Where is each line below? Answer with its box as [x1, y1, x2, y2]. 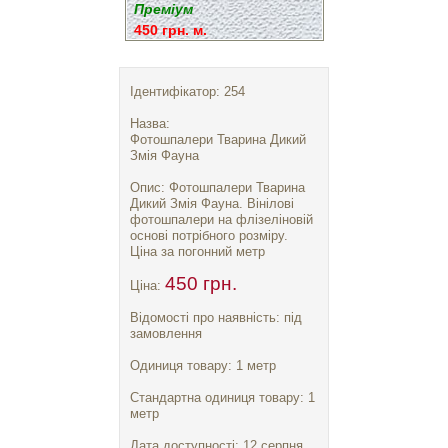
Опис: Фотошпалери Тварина [130, 179, 305, 195]
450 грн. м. [134, 21, 207, 38]
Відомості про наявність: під [130, 309, 302, 325]
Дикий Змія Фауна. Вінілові [130, 195, 294, 211]
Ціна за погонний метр [130, 243, 265, 259]
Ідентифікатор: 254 [130, 83, 249, 99]
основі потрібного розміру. [130, 227, 288, 243]
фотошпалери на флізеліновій [130, 211, 313, 227]
